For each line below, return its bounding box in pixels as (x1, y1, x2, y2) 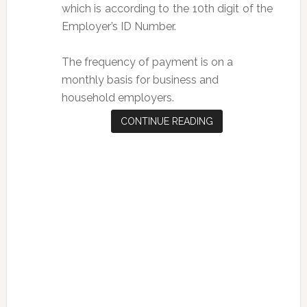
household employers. (61, 90, 174, 104)
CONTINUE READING (121, 115, 214, 127)
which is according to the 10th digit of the (61, 1, 273, 15)
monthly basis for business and (61, 73, 219, 86)
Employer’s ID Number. (61, 19, 176, 33)
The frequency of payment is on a (61, 55, 233, 69)
